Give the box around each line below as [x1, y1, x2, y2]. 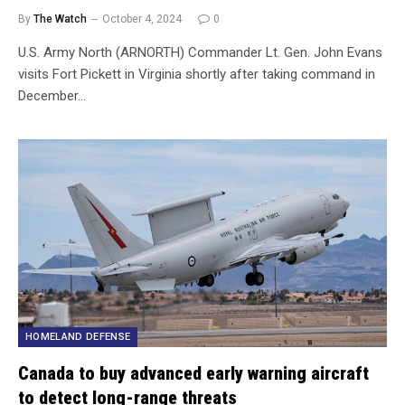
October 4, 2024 [102, 13, 182, 25]
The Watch [33, 13, 87, 25]
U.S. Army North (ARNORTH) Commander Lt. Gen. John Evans [18, 44, 382, 61]
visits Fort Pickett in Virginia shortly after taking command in [18, 66, 375, 82]
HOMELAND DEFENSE [25, 330, 131, 343]
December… [18, 88, 86, 104]
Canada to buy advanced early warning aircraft [18, 362, 369, 384]
